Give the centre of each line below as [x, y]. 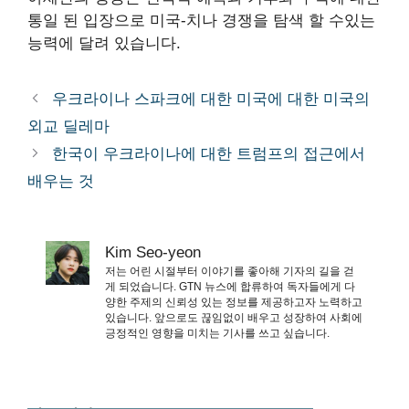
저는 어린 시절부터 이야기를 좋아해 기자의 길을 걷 [230, 271]
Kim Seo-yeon [153, 252]
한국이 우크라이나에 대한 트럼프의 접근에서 [209, 153]
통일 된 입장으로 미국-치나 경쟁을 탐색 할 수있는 [201, 20]
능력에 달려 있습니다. [104, 43]
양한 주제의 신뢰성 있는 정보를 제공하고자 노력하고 [234, 302]
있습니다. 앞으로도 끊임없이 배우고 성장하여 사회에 [234, 317]
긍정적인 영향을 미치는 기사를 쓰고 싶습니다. [217, 333]
